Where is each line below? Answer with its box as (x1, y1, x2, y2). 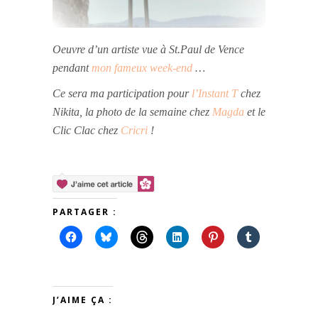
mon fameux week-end (92, 61, 192, 74)
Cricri (121, 124, 148, 136)
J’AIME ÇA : (53, 293, 113, 306)
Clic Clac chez (53, 124, 121, 136)
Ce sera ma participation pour (53, 87, 192, 99)
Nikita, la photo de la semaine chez (53, 105, 212, 118)
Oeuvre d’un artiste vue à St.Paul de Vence (53, 43, 244, 55)
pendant (53, 61, 92, 74)
